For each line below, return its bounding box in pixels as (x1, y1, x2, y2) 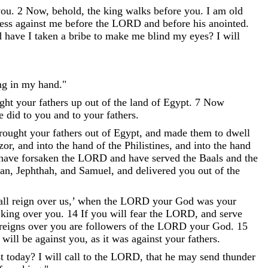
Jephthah (16, 164, 54, 176)
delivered (136, 164, 176, 176)
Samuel (79, 164, 111, 176)
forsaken (22, 151, 59, 164)
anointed (209, 17, 246, 29)
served (152, 151, 180, 164)
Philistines (124, 139, 169, 151)
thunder (223, 250, 255, 263)
